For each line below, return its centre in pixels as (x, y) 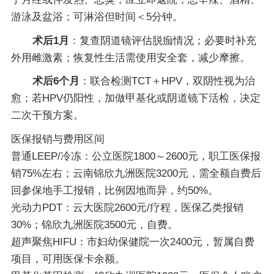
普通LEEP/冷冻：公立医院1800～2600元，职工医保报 (135, 156)
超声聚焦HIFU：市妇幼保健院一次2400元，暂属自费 (132, 242)
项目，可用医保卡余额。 (68, 259)
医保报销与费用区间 (57, 139)
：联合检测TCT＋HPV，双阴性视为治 (167, 81)
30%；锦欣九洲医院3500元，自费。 (94, 224)
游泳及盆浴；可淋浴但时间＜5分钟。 (97, 17)
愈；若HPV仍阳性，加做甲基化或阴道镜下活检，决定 (135, 98)
